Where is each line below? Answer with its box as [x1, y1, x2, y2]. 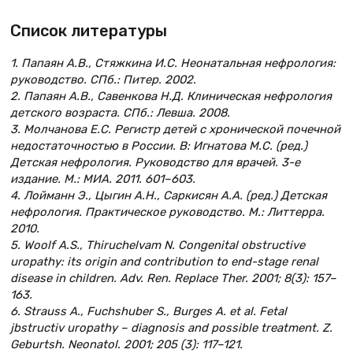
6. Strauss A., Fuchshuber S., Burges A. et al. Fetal [10, 304, 287, 319]
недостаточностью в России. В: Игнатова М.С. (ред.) [10, 139, 307, 154]
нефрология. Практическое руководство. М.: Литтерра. [10, 205, 325, 220]
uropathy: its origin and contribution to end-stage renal [10, 255, 318, 269]
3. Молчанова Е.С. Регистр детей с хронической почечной [10, 122, 340, 137]
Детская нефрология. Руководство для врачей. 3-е [10, 155, 300, 170]
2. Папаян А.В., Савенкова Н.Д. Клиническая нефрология [10, 89, 332, 104]
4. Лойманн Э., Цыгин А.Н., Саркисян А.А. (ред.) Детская [10, 188, 327, 203]
